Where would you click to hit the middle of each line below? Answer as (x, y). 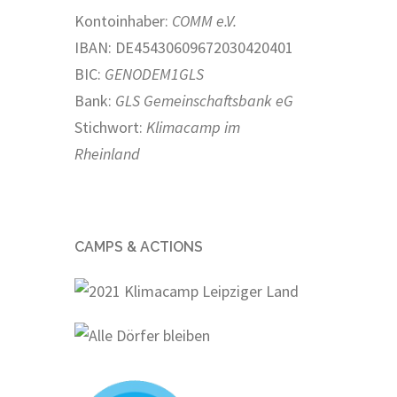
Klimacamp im (193, 127)
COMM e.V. (204, 21)
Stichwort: (110, 127)
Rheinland (107, 154)
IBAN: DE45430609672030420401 (183, 47)
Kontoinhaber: (123, 21)
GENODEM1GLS (154, 74)
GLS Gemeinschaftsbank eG (204, 101)
